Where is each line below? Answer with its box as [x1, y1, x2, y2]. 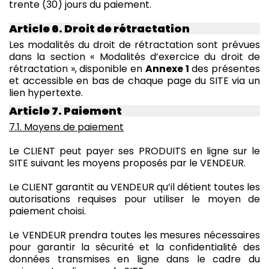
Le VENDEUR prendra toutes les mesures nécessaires [9, 228, 260, 242]
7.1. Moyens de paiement [9, 119, 124, 134]
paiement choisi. [9, 204, 86, 218]
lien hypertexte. [9, 85, 83, 100]
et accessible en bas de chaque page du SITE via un [9, 73, 260, 88]
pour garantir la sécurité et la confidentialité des [9, 240, 260, 254]
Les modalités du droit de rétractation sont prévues [9, 37, 260, 52]
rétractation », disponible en [9, 61, 145, 76]
